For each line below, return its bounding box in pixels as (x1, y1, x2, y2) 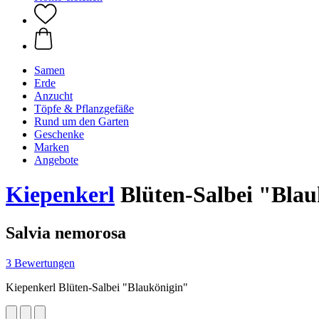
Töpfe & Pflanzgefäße (34, 103, 134, 115)
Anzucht (34, 90, 73, 102)
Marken (34, 141, 69, 153)
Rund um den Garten (34, 115, 129, 127)
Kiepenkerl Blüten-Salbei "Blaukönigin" (6, 281, 188, 293)
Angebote (34, 154, 78, 166)
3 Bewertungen (6, 256, 75, 269)
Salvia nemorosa (6, 223, 126, 242)
